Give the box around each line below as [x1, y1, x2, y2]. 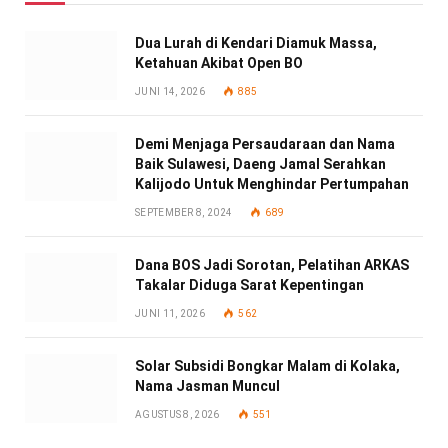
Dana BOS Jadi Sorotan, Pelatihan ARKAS [135, 256, 409, 273]
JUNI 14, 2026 [135, 85, 205, 97]
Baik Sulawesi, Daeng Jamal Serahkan [135, 155, 386, 172]
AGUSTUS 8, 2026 [135, 408, 220, 420]
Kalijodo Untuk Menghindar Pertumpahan [135, 175, 409, 192]
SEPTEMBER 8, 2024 [135, 206, 233, 218]
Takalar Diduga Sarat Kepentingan [135, 276, 364, 293]
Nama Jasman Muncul [135, 377, 280, 394]
